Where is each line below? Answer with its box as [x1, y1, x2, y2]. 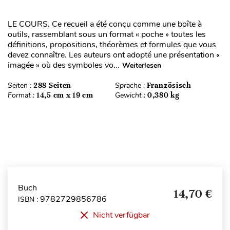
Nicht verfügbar [92, 209, 150, 221]
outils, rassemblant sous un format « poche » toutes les [8, 29, 206, 41]
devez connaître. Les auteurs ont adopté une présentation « [8, 49, 220, 61]
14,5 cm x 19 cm [36, 90, 93, 100]
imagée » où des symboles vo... [8, 60, 120, 71]
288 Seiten [33, 81, 71, 90]
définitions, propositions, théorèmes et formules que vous [8, 39, 216, 51]
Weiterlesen [122, 61, 161, 71]
